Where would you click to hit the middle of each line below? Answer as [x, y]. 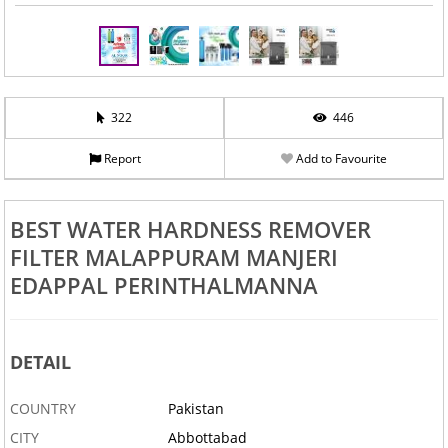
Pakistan [196, 409]
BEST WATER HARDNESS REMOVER [190, 229]
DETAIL [40, 362]
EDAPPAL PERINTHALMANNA [163, 285]
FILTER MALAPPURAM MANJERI [173, 257]
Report [120, 158]
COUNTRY [42, 409]
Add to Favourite [339, 158]
